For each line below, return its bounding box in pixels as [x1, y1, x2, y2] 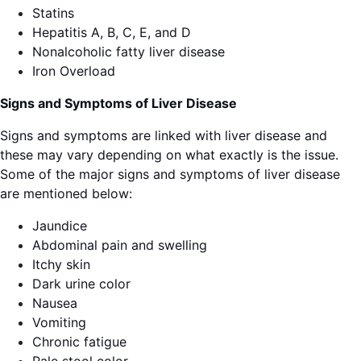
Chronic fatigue [32, 334, 127, 350]
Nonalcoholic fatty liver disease [32, 44, 225, 60]
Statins [32, 5, 74, 21]
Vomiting [32, 314, 86, 330]
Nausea [32, 295, 77, 311]
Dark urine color [32, 276, 131, 292]
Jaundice [32, 218, 87, 234]
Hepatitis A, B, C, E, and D [32, 24, 191, 40]
